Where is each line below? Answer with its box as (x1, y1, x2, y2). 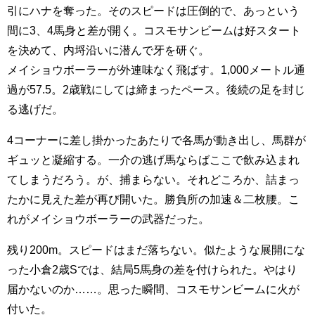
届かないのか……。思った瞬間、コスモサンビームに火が (7, 283, 300, 295)
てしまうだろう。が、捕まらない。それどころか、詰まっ (7, 174, 300, 186)
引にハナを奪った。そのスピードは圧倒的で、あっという (7, 5, 300, 17)
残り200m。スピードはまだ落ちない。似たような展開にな (7, 244, 305, 256)
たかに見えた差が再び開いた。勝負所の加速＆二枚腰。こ (7, 193, 300, 205)
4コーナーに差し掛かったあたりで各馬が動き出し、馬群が (7, 134, 306, 146)
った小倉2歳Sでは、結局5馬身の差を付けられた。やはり (7, 264, 297, 276)
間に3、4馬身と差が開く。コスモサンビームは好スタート (7, 25, 301, 37)
